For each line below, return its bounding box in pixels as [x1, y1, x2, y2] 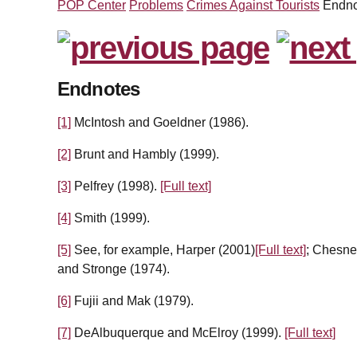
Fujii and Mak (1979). [71, 294, 194, 308]
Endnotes [57, 78, 140, 100]
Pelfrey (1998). [71, 179, 160, 194]
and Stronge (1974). [57, 262, 170, 277]
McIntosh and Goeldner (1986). [71, 116, 249, 130]
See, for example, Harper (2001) [71, 243, 255, 257]
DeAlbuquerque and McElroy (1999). [71, 326, 284, 340]
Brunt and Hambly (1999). [71, 147, 219, 162]
